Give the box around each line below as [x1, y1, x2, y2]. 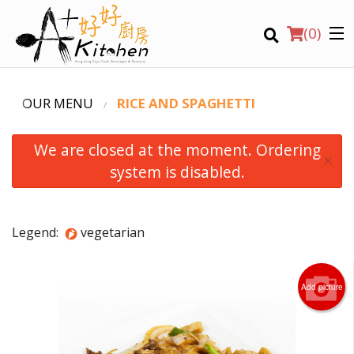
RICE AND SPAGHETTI [117, 93, 255, 112]
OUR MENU [22, 93, 93, 112]
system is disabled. [109, 161, 245, 183]
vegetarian [77, 224, 151, 242]
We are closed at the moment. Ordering [33, 139, 321, 161]
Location [11, 145, 62, 160]
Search [262, 198, 322, 214]
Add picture [300, 281, 343, 293]
